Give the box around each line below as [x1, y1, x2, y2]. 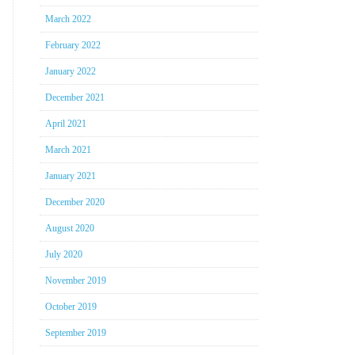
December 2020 [44, 197, 105, 208]
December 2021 [44, 92, 105, 103]
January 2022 [44, 66, 96, 77]
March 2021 [44, 144, 91, 155]
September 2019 [44, 327, 106, 338]
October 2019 [44, 301, 97, 312]
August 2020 [44, 223, 94, 234]
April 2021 [44, 118, 86, 129]
